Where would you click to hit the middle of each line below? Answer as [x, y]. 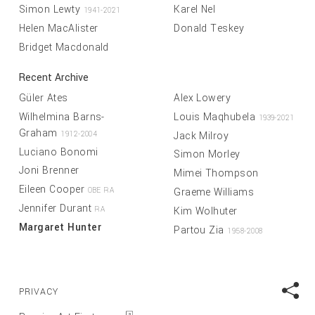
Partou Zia [201, 230]
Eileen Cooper [53, 190]
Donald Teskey [209, 29]
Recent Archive [54, 78]
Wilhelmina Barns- [62, 117]
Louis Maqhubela [216, 117]
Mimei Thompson [216, 174]
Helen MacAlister [59, 29]
